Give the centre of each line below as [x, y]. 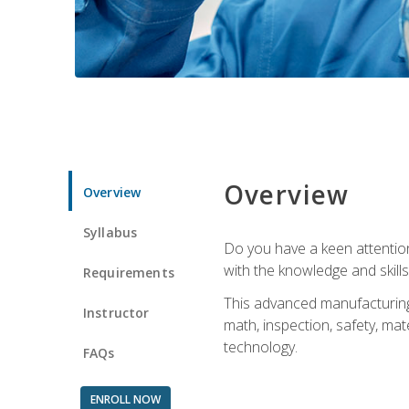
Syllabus [110, 232]
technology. [260, 346]
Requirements [129, 272]
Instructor [116, 312]
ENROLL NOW [125, 399]
